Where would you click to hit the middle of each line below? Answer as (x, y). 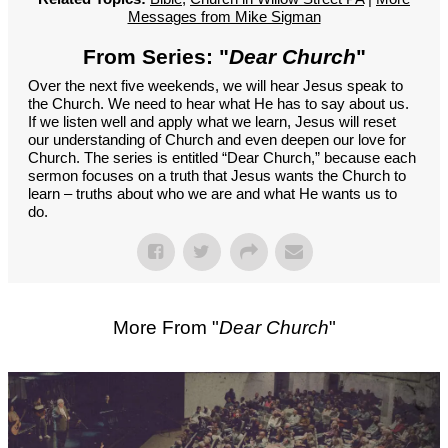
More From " (165, 327)
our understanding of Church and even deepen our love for (217, 139)
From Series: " (155, 56)
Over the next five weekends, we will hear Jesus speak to (215, 85)
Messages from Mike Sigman (224, 16)
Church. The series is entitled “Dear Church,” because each (222, 157)
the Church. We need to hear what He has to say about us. (218, 103)
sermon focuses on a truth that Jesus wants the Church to (217, 175)
